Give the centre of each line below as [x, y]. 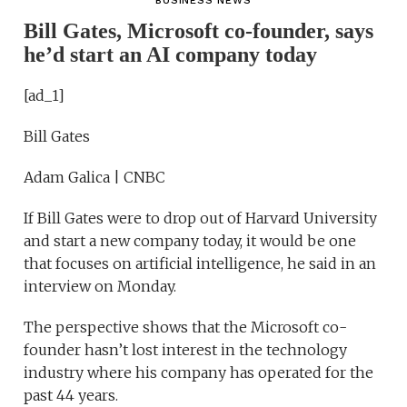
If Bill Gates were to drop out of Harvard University [201, 218]
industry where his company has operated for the [199, 373]
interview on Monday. [100, 287]
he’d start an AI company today [171, 55]
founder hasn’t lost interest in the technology [186, 350]
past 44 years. [71, 396]
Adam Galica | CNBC [95, 178]
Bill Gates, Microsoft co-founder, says [199, 31]
